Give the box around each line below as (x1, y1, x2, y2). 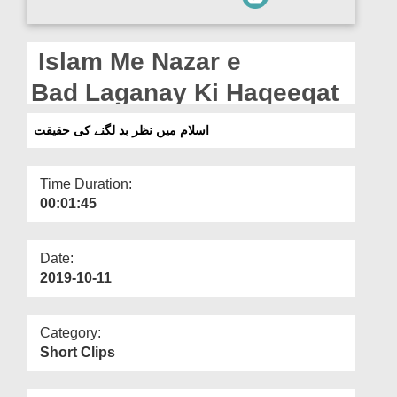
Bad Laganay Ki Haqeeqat (31, 78, 339, 106)
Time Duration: (40, 175, 132, 191)
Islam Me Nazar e (31, 47, 241, 75)
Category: (40, 324, 101, 340)
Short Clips (40, 344, 115, 360)
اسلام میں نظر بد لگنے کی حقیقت (34, 122, 209, 137)
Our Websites (21, 35, 89, 48)
